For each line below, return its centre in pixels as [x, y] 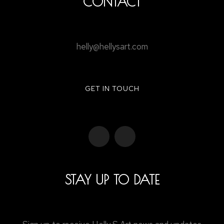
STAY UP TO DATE [112, 179]
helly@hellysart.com [112, 46]
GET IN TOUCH [112, 88]
